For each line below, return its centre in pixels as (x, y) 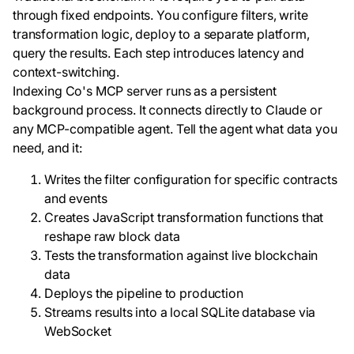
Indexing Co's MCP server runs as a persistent (145, 91)
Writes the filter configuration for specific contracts (191, 179)
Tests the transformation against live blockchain (181, 255)
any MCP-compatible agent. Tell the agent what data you (175, 129)
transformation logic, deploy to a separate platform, (161, 34)
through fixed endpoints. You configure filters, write (160, 15)
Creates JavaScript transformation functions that (184, 217)
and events (76, 198)
